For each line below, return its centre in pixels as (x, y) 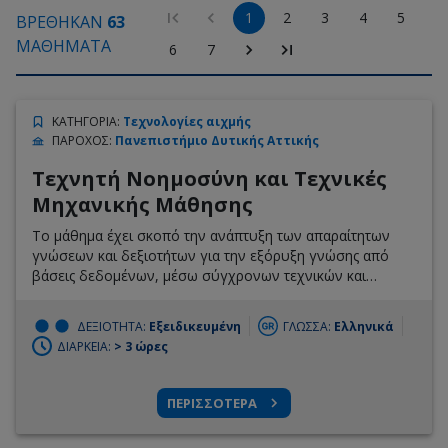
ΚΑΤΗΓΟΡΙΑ (84, 122)
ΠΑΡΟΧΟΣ (80, 141)
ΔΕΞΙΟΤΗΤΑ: (113, 326)
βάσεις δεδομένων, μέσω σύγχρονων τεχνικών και (199, 276)
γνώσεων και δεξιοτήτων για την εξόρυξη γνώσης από (210, 256)
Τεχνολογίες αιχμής (187, 122)
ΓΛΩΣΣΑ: (308, 326)
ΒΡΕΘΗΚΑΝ (61, 22)
